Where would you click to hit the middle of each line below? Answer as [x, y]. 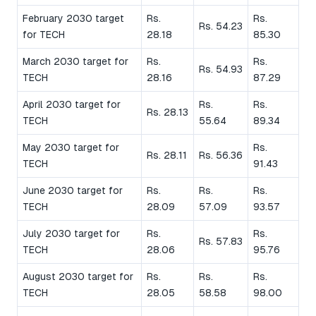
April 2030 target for [72, 104]
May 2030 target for [71, 147]
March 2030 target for [75, 61]
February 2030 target [73, 18]
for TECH [44, 34]
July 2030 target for [71, 233]
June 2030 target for [73, 190]
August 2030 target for [78, 276]
